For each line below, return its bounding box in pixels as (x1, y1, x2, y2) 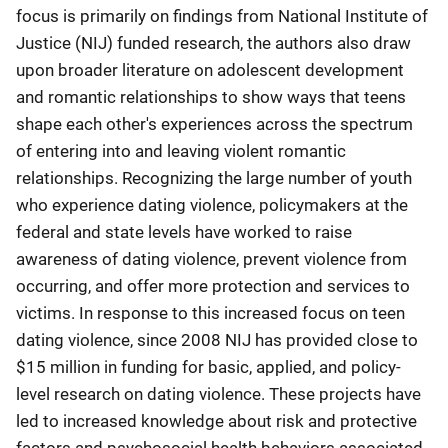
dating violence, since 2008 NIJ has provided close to (16, 329, 418, 350)
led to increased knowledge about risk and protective (16, 410, 417, 431)
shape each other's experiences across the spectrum (16, 113, 413, 134)
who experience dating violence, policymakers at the (16, 194, 408, 215)
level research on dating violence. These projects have (16, 383, 421, 404)
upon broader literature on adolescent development (16, 59, 404, 80)
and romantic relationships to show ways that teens (16, 86, 406, 107)
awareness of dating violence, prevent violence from (16, 248, 407, 269)
